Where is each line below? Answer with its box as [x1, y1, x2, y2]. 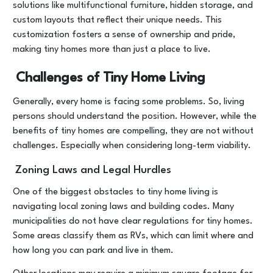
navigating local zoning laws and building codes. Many [13, 202, 234, 211]
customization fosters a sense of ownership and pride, [13, 30, 235, 40]
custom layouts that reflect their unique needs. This [13, 16, 222, 25]
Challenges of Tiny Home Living [15, 71, 205, 84]
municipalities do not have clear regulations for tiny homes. [13, 217, 253, 226]
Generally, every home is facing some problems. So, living [13, 97, 244, 107]
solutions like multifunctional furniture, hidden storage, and [13, 1, 253, 10]
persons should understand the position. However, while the [13, 112, 257, 121]
